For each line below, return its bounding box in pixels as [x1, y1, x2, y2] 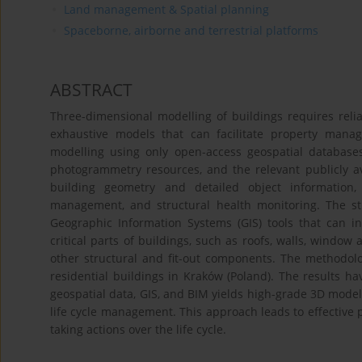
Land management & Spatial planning [63, 2, 269, 18]
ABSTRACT [50, 78, 133, 102]
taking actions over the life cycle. [50, 322, 226, 338]
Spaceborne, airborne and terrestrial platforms [63, 23, 318, 39]
